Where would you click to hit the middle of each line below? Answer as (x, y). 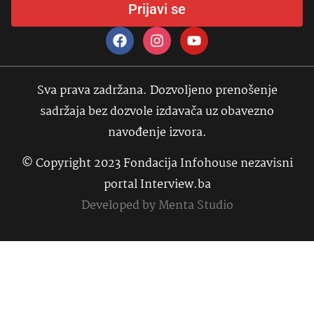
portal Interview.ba (157, 185)
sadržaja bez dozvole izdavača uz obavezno (157, 111)
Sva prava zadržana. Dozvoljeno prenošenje (157, 90)
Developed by (120, 206)
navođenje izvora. (157, 132)
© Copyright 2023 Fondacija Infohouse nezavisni (157, 164)
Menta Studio (196, 206)
